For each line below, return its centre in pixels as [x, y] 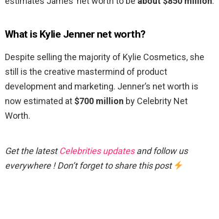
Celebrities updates [97, 151]
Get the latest [32, 151]
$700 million [99, 101]
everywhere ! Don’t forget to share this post [89, 166]
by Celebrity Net [156, 101]
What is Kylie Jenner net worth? [75, 34]
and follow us [161, 151]
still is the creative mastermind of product [86, 72]
